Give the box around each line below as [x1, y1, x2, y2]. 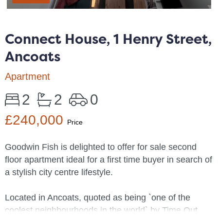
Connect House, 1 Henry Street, [5, 30, 212, 48]
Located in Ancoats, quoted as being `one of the [5, 193, 190, 202]
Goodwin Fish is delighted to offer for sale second [5, 142, 197, 152]
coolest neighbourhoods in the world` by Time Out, [5, 205, 200, 215]
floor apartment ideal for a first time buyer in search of [5, 155, 212, 164]
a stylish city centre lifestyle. [5, 167, 113, 177]
